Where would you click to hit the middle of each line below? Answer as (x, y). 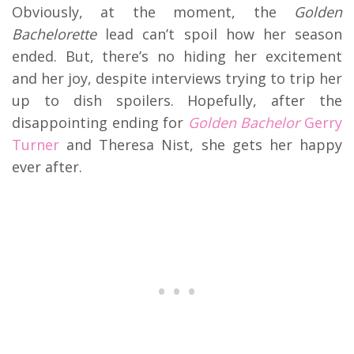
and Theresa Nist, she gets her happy (201, 144)
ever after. (49, 166)
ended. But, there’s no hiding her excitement (177, 56)
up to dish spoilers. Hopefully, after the (177, 100)
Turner (36, 144)
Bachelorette (54, 34)
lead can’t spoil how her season (219, 34)
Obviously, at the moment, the (153, 11)
